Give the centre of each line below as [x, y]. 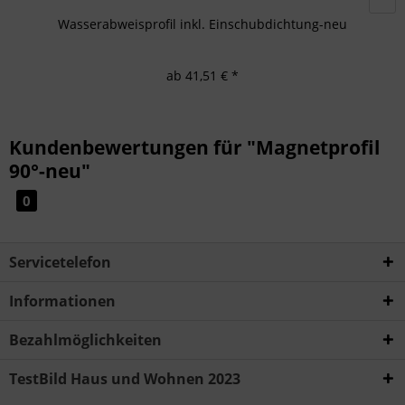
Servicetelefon [60, 263]
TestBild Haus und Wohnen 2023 [125, 379]
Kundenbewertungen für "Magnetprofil [194, 148]
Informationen [62, 301]
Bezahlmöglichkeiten [85, 340]
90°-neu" [50, 171]
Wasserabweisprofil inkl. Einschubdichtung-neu [202, 24]
